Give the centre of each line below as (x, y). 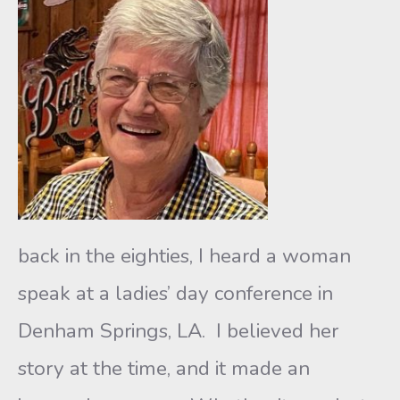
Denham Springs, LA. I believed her (178, 331)
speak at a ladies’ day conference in (175, 293)
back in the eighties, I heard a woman (184, 256)
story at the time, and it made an (164, 368)
